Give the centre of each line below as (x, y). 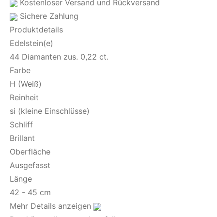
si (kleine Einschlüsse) (50, 111)
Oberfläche (30, 152)
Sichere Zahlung (49, 16)
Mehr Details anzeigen (52, 206)
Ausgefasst (30, 165)
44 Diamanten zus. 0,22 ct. (59, 57)
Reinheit (24, 97)
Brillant (22, 138)
